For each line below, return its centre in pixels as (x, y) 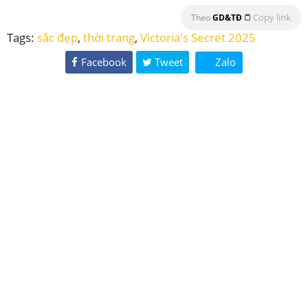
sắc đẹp (57, 38)
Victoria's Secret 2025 (198, 38)
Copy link (272, 18)
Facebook (103, 62)
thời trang (109, 38)
